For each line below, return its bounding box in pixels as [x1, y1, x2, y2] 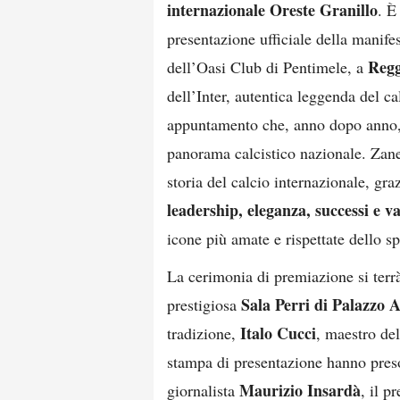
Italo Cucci [240, 321, 316, 345]
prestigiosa [167, 294, 241, 315]
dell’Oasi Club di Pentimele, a [167, 56, 368, 78]
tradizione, [167, 322, 240, 344]
